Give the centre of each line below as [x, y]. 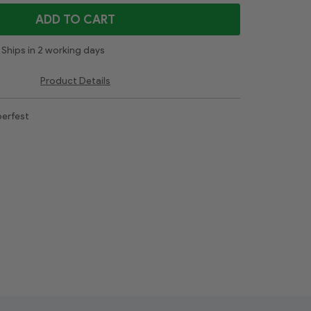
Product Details [75, 81]
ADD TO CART [75, 19]
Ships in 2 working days [53, 50]
